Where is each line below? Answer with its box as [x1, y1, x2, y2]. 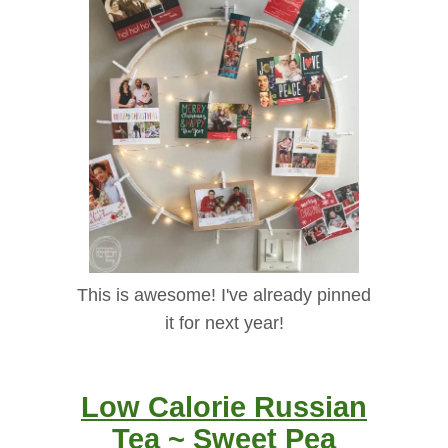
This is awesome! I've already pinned [77, 285, 371, 306]
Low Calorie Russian [81, 390, 367, 424]
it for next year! [164, 313, 284, 334]
